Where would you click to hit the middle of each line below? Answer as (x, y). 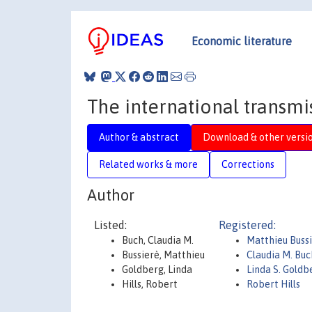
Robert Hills (273, 284)
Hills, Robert (150, 284)
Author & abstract (139, 137)
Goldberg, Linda (157, 270)
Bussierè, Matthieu (163, 255)
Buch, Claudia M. (158, 240)
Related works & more (148, 164)
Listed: (110, 225)
